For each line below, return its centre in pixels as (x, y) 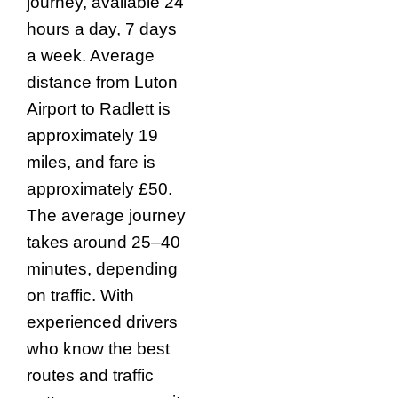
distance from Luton (102, 82)
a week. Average (91, 56)
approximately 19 (92, 135)
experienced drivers (102, 322)
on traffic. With (80, 295)
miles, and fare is (91, 162)
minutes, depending (102, 269)
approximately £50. (99, 189)
